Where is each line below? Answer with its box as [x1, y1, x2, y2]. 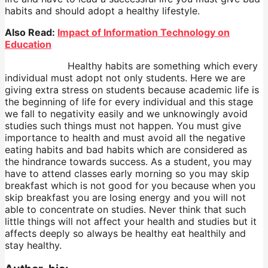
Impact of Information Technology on [57, 26, 230, 38]
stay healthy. [5, 239, 62, 251]
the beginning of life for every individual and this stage [5, 95, 253, 108]
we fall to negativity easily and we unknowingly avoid [5, 107, 248, 120]
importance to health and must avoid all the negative [5, 131, 245, 144]
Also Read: [5, 26, 57, 38]
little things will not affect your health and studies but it [5, 215, 257, 227]
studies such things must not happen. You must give [5, 119, 241, 132]
